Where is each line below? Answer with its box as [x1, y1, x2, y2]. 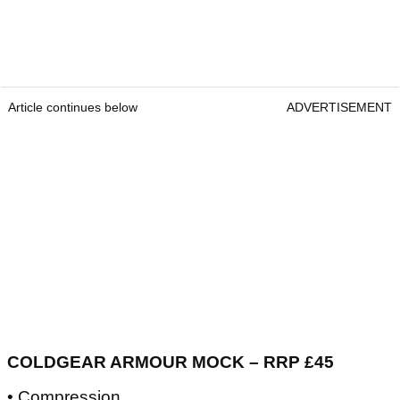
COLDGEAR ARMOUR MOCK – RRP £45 [7, 352, 338, 371]
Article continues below [8, 99, 137, 114]
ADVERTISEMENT [287, 99, 392, 114]
